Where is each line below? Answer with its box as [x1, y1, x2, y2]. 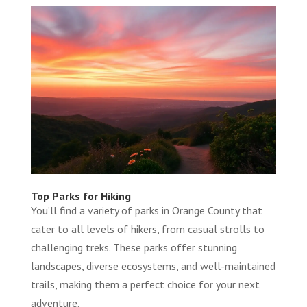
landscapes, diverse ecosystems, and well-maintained [30, 259, 275, 273]
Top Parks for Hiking [30, 189, 131, 204]
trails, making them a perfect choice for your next [30, 278, 260, 292]
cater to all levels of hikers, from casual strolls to [30, 222, 265, 236]
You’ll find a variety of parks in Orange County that [30, 204, 262, 218]
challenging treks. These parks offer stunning [30, 241, 237, 255]
